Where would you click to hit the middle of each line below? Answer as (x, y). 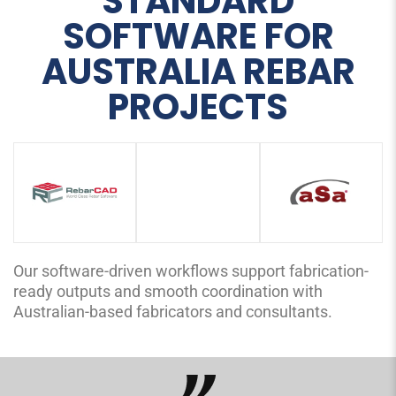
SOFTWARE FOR (198, 36)
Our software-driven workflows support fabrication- (191, 271)
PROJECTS (198, 107)
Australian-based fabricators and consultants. (173, 312)
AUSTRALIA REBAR (198, 71)
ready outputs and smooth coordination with (168, 292)
